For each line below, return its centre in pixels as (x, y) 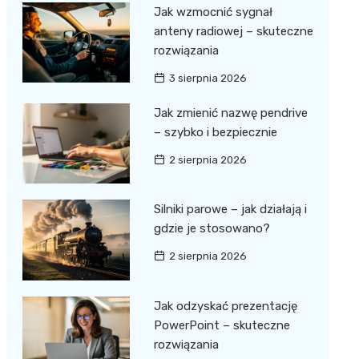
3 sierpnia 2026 (208, 79)
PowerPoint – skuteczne (222, 325)
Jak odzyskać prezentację (225, 306)
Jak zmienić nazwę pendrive (230, 113)
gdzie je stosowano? (212, 229)
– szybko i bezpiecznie (215, 133)
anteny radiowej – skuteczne (233, 32)
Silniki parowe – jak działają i (230, 210)
